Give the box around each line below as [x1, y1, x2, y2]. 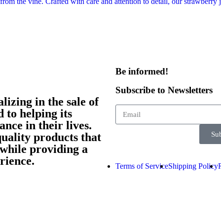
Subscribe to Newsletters [115, 85, 213, 96]
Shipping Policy [168, 162, 218, 171]
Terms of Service [115, 162, 168, 171]
